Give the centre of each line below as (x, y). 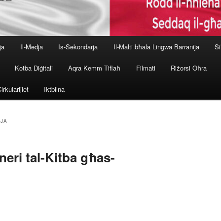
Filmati (146, 68)
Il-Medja (31, 46)
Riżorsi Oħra (189, 68)
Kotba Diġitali (34, 68)
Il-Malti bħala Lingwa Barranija (156, 46)
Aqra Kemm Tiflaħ (94, 68)
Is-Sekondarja (78, 46)
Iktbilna (55, 89)
